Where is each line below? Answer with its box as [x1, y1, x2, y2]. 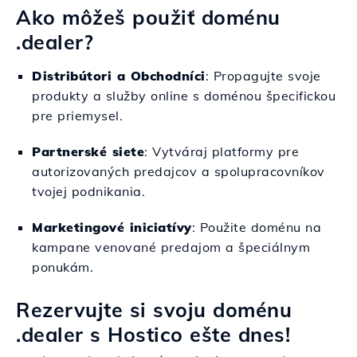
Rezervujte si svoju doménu [16, 297, 292, 322]
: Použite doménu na [191, 219, 321, 235]
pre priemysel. [32, 108, 123, 124]
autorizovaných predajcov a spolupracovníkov [32, 163, 325, 179]
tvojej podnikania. [32, 183, 145, 199]
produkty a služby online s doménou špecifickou [32, 88, 335, 104]
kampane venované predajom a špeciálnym [32, 239, 310, 255]
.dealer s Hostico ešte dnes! [16, 322, 290, 347]
